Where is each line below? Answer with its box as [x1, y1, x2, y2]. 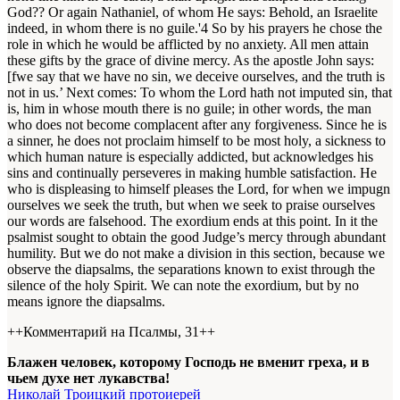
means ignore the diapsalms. [7, 293, 165, 309]
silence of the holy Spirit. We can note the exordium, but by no [7, 277, 359, 293]
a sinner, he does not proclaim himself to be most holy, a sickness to [7, 132, 386, 148]
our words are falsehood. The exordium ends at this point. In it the [7, 212, 378, 229]
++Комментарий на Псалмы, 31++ [7, 323, 215, 339]
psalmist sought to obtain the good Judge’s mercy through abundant [7, 229, 386, 245]
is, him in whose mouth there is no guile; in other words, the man [7, 100, 371, 116]
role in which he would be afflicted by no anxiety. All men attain [7, 36, 369, 52]
